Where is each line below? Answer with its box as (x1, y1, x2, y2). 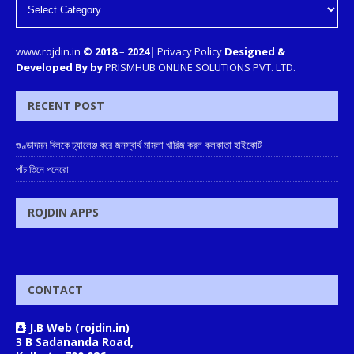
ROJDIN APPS (28, 205, 99, 220)
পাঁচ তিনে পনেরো (16, 162, 69, 177)
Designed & (222, 44, 285, 59)
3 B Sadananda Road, (16, 334, 134, 350)
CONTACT (28, 282, 83, 298)
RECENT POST (28, 98, 104, 114)
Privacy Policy (157, 44, 222, 59)
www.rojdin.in (16, 44, 81, 59)
